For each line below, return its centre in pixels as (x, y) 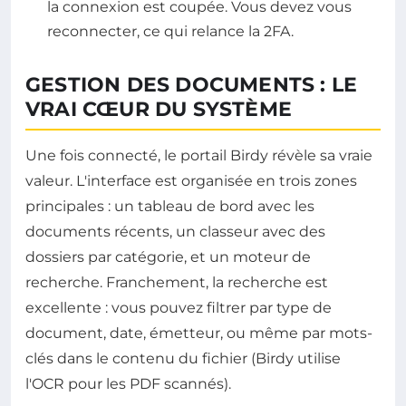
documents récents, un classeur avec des (175, 231)
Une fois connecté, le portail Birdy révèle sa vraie (199, 155)
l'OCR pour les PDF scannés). (128, 383)
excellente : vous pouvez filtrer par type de (179, 307)
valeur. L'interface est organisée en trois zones (191, 180)
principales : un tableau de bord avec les (170, 206)
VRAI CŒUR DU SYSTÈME (159, 109)
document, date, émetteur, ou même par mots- (199, 333)
